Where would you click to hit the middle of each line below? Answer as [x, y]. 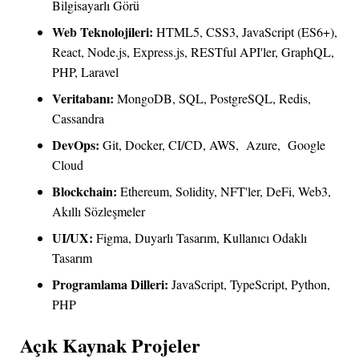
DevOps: [76, 145]
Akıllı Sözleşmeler [99, 212]
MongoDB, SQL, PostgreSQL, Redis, [212, 99]
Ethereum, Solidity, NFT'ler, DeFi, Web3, [224, 192]
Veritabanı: [83, 99]
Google [307, 145]
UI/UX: [73, 238]
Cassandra [78, 119]
